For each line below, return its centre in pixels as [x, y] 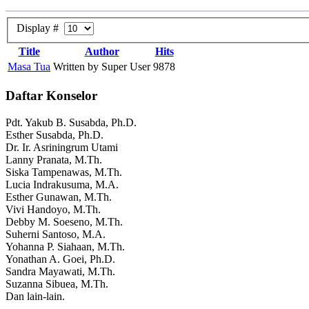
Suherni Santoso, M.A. [56, 234]
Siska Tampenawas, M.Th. [64, 172]
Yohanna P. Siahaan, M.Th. [65, 246]
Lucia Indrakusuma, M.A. [62, 184]
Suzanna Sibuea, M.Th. [57, 283]
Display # [40, 28]
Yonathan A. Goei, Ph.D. [60, 259]
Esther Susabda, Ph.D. [54, 134]
